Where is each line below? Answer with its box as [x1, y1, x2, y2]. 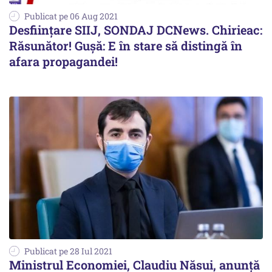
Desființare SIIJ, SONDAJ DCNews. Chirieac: [9, 21, 262, 38]
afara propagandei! [9, 53, 118, 69]
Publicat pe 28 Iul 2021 [24, 245, 112, 257]
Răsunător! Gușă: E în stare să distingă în [9, 37, 242, 53]
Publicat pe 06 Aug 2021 [24, 10, 118, 22]
